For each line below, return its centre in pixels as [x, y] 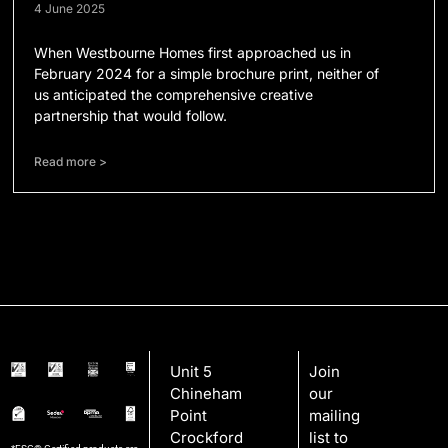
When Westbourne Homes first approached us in [193, 53]
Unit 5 [190, 372]
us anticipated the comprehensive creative [174, 95]
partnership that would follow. [131, 116]
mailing [335, 416]
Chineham [205, 394]
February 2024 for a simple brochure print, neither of [207, 74]
